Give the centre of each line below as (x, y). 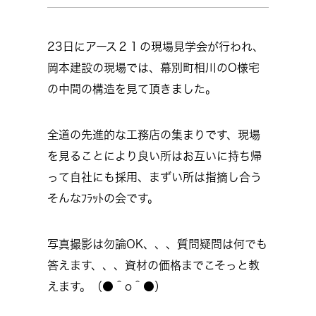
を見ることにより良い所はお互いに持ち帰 (154, 156)
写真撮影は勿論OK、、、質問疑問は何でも (157, 244)
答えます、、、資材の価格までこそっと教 (153, 265)
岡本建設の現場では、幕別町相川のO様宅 (153, 68)
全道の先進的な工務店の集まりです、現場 (154, 135)
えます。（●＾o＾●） (107, 286)
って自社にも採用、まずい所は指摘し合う (154, 177)
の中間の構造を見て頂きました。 (132, 89)
